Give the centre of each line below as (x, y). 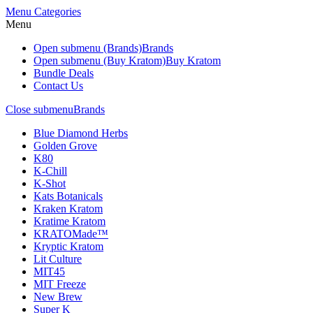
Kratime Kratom (70, 221)
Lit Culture (58, 259)
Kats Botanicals (68, 196)
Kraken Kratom (68, 209)
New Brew (58, 297)
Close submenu (39, 109)
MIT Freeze (60, 284)
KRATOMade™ (71, 234)
